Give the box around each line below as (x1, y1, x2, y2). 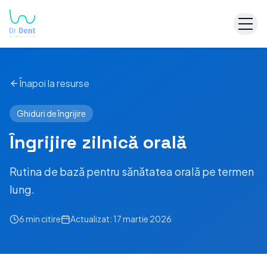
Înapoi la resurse (19, 77, 89, 89)
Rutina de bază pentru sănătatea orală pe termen (10, 164, 254, 178)
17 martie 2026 (113, 213, 172, 224)
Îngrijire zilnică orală (10, 131, 187, 154)
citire (40, 213, 61, 224)
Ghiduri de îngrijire (17, 108, 86, 119)
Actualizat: (70, 213, 113, 224)
